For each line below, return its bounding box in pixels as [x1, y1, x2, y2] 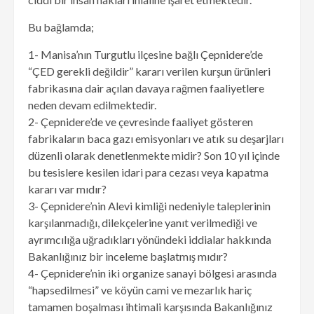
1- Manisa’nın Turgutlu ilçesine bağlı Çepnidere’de [28, 47, 263, 61]
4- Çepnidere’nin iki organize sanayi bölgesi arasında [28, 266, 277, 280]
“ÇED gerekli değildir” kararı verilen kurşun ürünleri [28, 64, 271, 78]
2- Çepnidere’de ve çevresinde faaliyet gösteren [28, 114, 253, 128]
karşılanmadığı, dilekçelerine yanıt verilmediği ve [28, 215, 257, 229]
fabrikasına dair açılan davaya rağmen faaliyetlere [28, 81, 264, 95]
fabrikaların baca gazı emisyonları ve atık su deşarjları [28, 131, 284, 145]
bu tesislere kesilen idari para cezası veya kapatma [28, 165, 268, 179]
